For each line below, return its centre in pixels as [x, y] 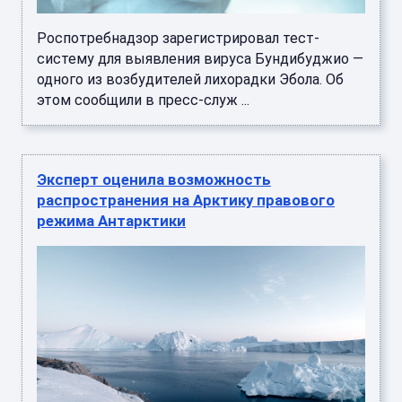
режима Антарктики [111, 220]
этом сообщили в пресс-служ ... [143, 100]
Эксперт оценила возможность [154, 179]
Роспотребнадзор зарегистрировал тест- [178, 38]
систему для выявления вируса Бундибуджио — [200, 58]
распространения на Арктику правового [186, 200]
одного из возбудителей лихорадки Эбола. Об [190, 79]
